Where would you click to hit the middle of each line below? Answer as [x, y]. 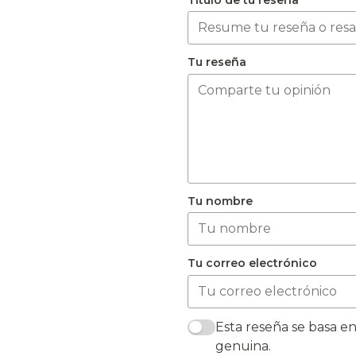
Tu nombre [220, 201]
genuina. [244, 346]
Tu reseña [217, 62]
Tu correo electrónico [252, 263]
